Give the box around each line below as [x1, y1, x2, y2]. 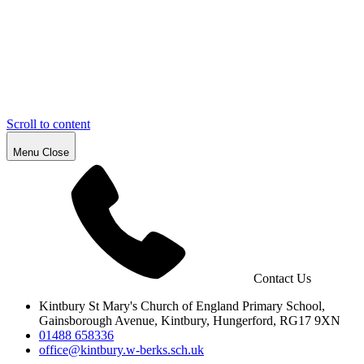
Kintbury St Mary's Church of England [39, 299, 239, 313]
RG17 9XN [279, 314, 340, 327]
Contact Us [253, 271, 311, 285]
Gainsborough [39, 314, 115, 327]
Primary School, [242, 299, 325, 313]
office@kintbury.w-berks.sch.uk [39, 343, 204, 357]
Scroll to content [6, 117, 90, 131]
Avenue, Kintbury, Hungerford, [115, 314, 276, 327]
